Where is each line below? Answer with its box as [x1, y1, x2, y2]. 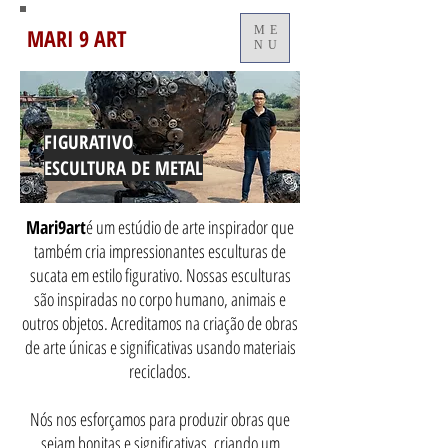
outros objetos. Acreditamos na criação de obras [22, 311, 298, 335]
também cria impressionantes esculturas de [34, 239, 286, 263]
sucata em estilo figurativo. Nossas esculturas [29, 263, 291, 287]
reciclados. [129, 359, 191, 383]
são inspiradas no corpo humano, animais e [34, 287, 286, 311]
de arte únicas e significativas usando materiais [24, 335, 296, 359]
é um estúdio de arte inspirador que [86, 215, 294, 239]
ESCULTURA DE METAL [44, 155, 203, 181]
